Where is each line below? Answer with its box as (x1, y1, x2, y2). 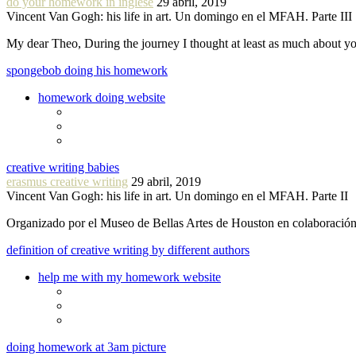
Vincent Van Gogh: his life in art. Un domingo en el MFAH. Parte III (6, 9, 352, 23)
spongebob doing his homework (6, 63, 168, 77)
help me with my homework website (38, 269, 221, 284)
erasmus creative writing (6, 174, 128, 188)
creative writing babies (6, 160, 119, 174)
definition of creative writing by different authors (6, 242, 250, 257)
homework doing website (38, 90, 165, 104)
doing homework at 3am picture (6, 339, 166, 354)
